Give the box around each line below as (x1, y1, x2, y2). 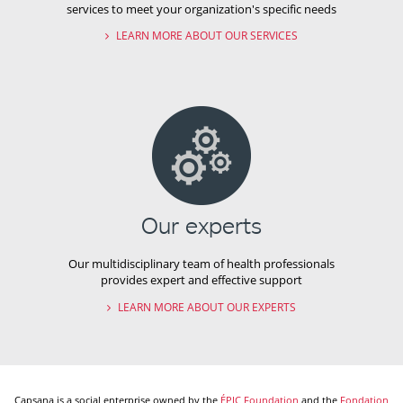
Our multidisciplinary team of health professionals (68, 255, 335, 273)
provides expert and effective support (101, 272, 302, 289)
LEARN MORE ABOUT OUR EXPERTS (115, 299, 296, 315)
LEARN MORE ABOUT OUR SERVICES (113, 28, 298, 44)
